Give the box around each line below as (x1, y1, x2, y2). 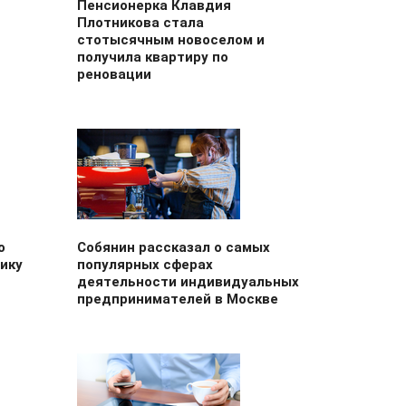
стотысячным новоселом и (76, 32, 265, 48)
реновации (76, 66, 151, 82)
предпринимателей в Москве (76, 291, 278, 307)
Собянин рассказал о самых (76, 239, 270, 256)
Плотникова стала (76, 14, 204, 31)
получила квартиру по (76, 49, 228, 65)
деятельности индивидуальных (76, 274, 299, 290)
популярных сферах (76, 256, 213, 273)
